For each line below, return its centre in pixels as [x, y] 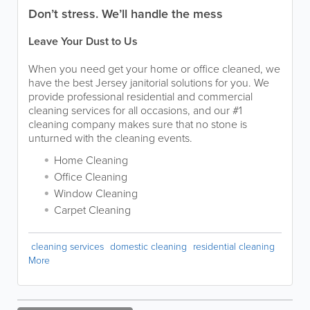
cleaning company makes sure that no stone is [138, 124]
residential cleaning [234, 247]
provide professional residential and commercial [140, 97]
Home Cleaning [91, 160]
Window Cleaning [96, 193]
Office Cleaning [91, 177]
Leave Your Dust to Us [83, 41]
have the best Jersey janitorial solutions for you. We [149, 83]
